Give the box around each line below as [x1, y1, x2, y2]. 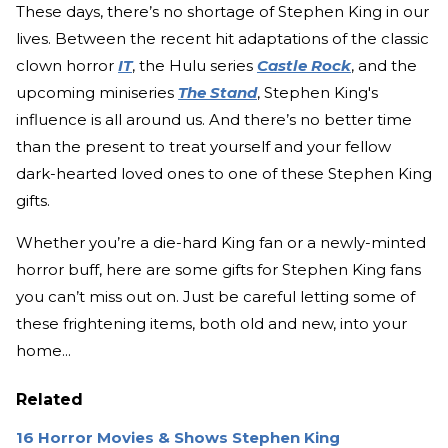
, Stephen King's [257, 83, 378, 103]
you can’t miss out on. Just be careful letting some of [16, 287, 415, 307]
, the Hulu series [132, 56, 257, 76]
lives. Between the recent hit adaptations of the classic [16, 29, 429, 49]
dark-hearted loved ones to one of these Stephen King [16, 164, 432, 184]
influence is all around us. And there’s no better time [16, 110, 412, 130]
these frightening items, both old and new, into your [16, 314, 407, 334]
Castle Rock [257, 56, 351, 76]
